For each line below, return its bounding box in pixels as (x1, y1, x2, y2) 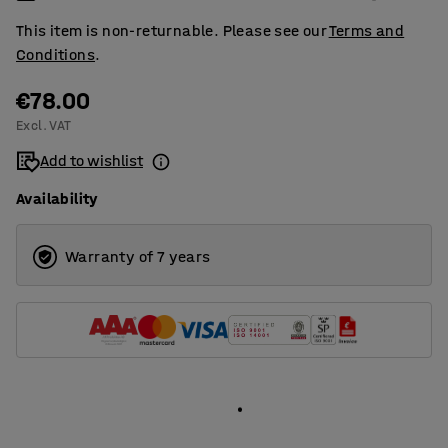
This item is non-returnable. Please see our (16, 21, 329, 41)
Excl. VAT (16, 117, 72, 135)
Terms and (328, 21, 405, 41)
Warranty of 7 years (65, 247, 211, 267)
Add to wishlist (40, 151, 143, 171)
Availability (16, 189, 99, 209)
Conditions (16, 45, 96, 65)
